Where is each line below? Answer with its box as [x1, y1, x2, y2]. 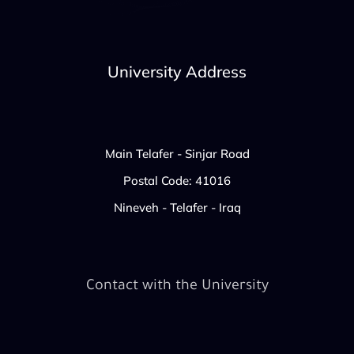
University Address [107, 62, 247, 82]
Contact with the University [85, 279, 269, 296]
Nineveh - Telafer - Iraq [113, 200, 241, 216]
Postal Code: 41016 [123, 173, 231, 189]
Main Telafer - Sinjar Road [104, 146, 250, 162]
